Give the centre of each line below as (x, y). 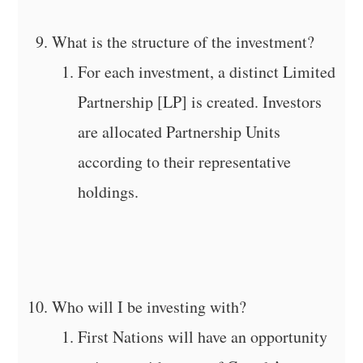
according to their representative (185, 161)
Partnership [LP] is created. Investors (200, 101)
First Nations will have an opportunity (203, 336)
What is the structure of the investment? (184, 41)
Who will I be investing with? (149, 306)
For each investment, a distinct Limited (207, 71)
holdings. (109, 191)
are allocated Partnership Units (179, 131)
